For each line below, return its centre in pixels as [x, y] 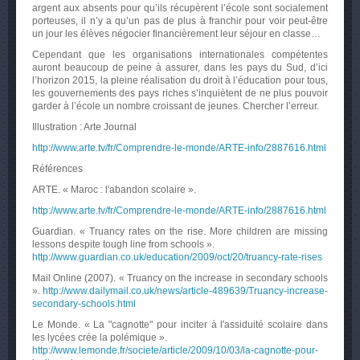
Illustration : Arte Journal [84, 127]
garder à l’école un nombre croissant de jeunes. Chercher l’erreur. [176, 106]
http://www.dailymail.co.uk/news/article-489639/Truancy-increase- [185, 291]
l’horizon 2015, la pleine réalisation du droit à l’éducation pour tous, [180, 80]
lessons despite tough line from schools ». [123, 244]
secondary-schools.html [84, 304]
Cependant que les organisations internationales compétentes [180, 55]
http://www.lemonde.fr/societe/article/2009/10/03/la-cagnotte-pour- [175, 350]
